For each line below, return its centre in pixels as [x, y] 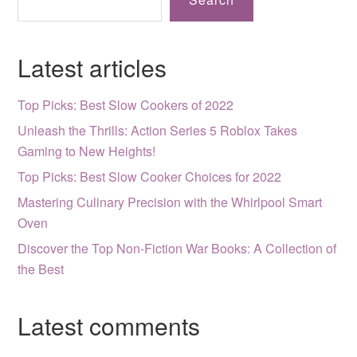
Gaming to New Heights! [87, 151]
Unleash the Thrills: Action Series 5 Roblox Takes [158, 130]
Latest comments [109, 326]
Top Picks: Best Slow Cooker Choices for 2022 [150, 177]
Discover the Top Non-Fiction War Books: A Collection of [177, 248]
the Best [41, 269]
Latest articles [92, 67]
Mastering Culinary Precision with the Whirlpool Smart [170, 202]
